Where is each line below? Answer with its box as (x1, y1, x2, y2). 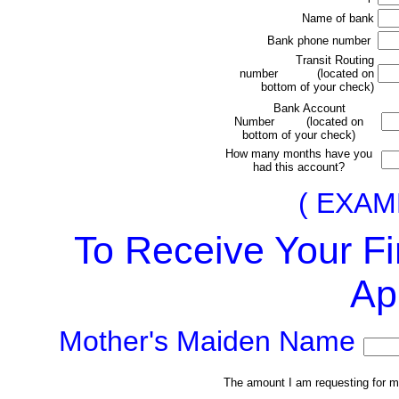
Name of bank (301, 12, 374, 25)
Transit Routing (295, 53, 374, 67)
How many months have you (225, 147, 372, 160)
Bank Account (259, 102, 346, 115)
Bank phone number (266, 34, 374, 47)
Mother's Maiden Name (58, 325, 363, 357)
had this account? (253, 160, 345, 174)
